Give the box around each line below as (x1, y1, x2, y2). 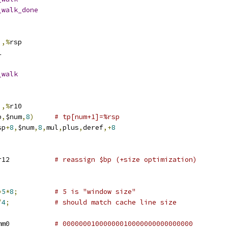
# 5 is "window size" (54, 187, 136, 196)
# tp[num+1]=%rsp (54, 112, 120, 121)
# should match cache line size (54, 198, 177, 207)
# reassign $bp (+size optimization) (54, 155, 197, 164)
